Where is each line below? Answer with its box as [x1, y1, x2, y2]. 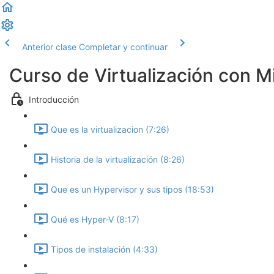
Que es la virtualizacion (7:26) [51, 124, 169, 135]
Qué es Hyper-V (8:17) [51, 214, 139, 225]
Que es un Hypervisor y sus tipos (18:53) [51, 184, 214, 195]
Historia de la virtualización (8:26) [51, 154, 185, 165]
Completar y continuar [79, 42, 168, 52]
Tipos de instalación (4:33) [51, 244, 158, 255]
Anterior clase [22, 42, 76, 52]
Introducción [29, 94, 79, 105]
